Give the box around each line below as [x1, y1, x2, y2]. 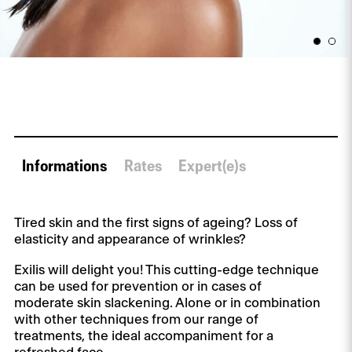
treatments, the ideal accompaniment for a [13, 329, 273, 343]
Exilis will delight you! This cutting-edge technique [13, 263, 319, 277]
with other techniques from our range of [13, 313, 258, 327]
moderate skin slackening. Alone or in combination [13, 296, 321, 310]
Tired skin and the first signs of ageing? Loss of [13, 216, 298, 230]
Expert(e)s [178, 158, 247, 174]
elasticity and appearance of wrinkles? [13, 233, 246, 247]
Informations [22, 158, 108, 174]
